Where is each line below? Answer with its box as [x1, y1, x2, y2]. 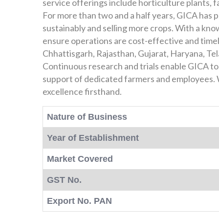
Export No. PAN [47, 196, 112, 206]
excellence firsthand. [43, 86, 122, 97]
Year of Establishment [47, 133, 139, 143]
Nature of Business [47, 112, 127, 122]
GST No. [47, 175, 82, 185]
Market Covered [47, 154, 113, 164]
